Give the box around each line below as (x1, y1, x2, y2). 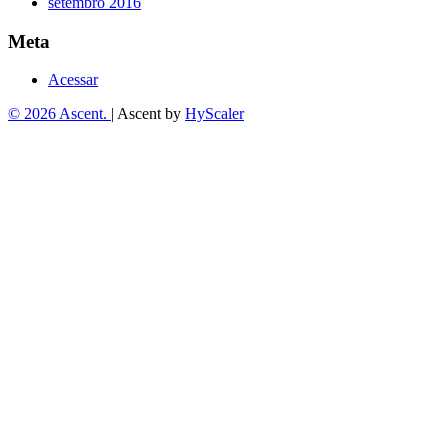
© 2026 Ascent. (8, 105, 111, 123)
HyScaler (185, 105, 244, 123)
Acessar (48, 71, 98, 89)
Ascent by (117, 105, 185, 123)
